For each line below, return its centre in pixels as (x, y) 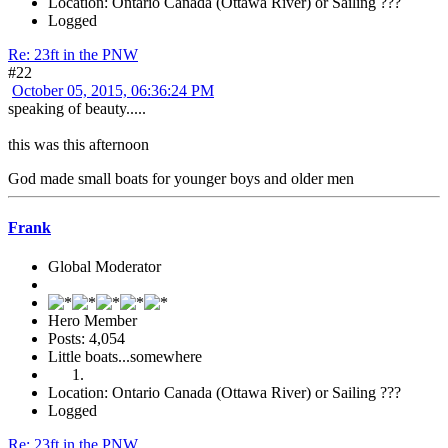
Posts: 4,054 (86, 339)
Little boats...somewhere (125, 357)
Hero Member (92, 321)
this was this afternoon (78, 144)
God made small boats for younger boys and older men (181, 178)
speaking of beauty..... (77, 108)
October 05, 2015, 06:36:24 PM (113, 90)
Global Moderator (104, 267)
